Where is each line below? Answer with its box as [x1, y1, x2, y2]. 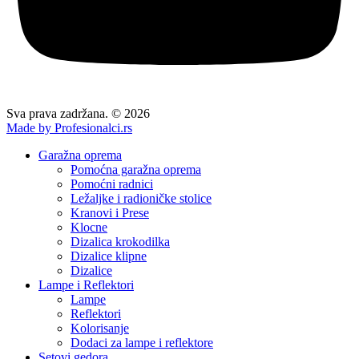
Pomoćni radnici [71, 176, 153, 191]
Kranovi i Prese [71, 205, 149, 220]
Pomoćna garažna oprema [71, 162, 201, 176]
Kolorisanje [71, 321, 129, 335]
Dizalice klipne [71, 248, 147, 263]
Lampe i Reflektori [38, 277, 134, 292]
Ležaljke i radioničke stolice [71, 191, 212, 205]
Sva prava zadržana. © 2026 [6, 106, 150, 120]
